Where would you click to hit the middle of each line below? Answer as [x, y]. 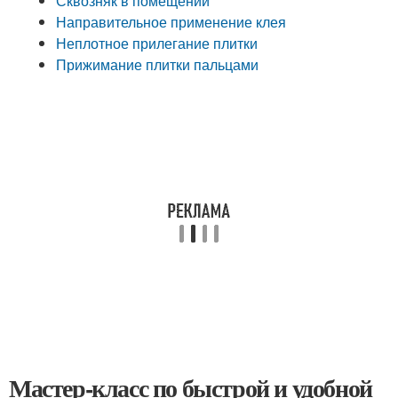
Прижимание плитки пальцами [158, 64]
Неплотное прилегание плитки [157, 43]
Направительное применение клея [171, 22]
